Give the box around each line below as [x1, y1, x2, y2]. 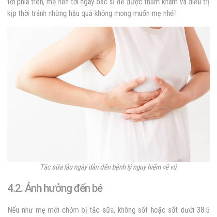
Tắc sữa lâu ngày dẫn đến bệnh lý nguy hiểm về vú [39, 162, 178, 171]
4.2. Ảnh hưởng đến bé [7, 182, 102, 194]
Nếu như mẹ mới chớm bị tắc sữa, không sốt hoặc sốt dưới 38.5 [7, 205, 210, 215]
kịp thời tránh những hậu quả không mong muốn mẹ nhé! [7, 9, 176, 18]
